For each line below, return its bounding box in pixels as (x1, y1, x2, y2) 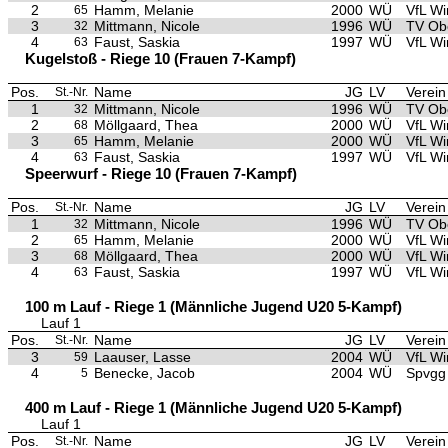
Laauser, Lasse (94, 349, 191, 365)
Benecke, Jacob (94, 365, 195, 381)
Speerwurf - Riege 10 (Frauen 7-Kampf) (25, 165, 297, 182)
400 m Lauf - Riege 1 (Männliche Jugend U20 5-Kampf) (25, 399, 402, 416)
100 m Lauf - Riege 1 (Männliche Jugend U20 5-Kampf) (25, 298, 402, 315)
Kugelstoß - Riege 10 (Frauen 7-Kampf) (25, 50, 296, 67)
